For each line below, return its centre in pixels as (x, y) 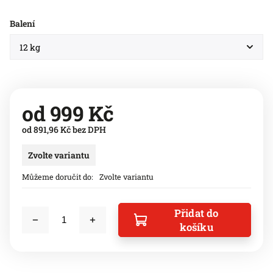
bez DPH (88, 129)
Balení (23, 23)
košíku (196, 227)
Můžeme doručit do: (58, 177)
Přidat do (196, 213)
